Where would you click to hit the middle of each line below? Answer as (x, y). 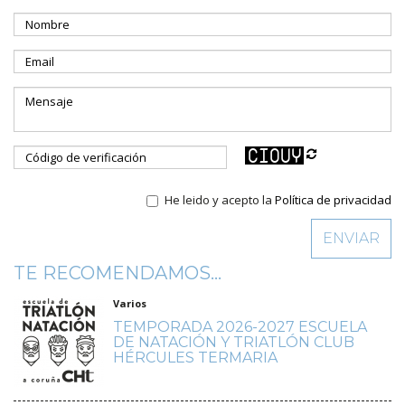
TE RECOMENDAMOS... (118, 273)
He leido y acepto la (220, 200)
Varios (130, 304)
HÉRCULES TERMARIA (195, 358)
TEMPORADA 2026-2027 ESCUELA (240, 327)
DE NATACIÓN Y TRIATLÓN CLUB (234, 343)
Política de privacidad (333, 200)
